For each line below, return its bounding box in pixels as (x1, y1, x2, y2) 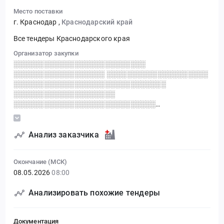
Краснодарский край (61, 17, 133, 26)
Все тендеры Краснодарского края (13, 34, 130, 43)
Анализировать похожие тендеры (28, 188, 160, 198)
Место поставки (13, 7, 62, 15)
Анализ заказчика (28, 130, 99, 140)
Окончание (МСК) (13, 158, 67, 166)
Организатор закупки (13, 49, 78, 57)
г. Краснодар (13, 17, 58, 26)
